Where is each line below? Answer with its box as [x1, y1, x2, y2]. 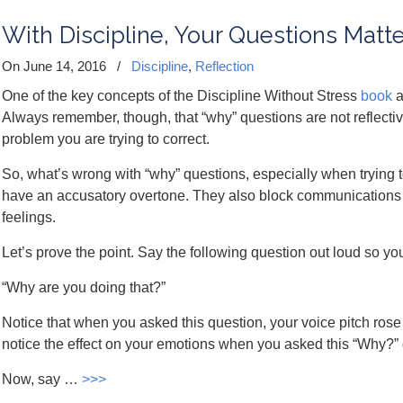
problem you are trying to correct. [2, 131, 210, 147]
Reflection [195, 58, 254, 74]
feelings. [2, 210, 56, 225]
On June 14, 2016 [2, 58, 110, 74]
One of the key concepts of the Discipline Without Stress [2, 88, 361, 103]
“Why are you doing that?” [2, 280, 166, 295]
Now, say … [2, 372, 82, 387]
